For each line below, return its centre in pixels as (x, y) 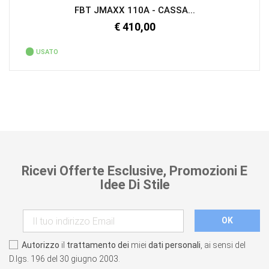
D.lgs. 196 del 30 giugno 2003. (65, 258)
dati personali (174, 245)
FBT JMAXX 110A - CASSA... (134, 11)
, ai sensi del (223, 245)
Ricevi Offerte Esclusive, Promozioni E (134, 171)
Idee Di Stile (134, 185)
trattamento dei (98, 245)
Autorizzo (41, 245)
